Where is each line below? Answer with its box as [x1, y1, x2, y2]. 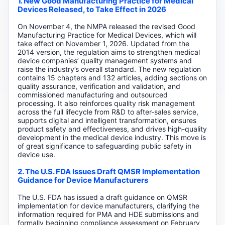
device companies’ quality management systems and [17, 56, 192, 65]
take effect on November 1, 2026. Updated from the [17, 39, 189, 48]
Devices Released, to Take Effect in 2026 [17, 5, 166, 15]
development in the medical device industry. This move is [17, 133, 206, 142]
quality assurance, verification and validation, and [17, 81, 180, 90]
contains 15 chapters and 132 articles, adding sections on [17, 73, 207, 82]
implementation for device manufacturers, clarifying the [17, 201, 199, 210]
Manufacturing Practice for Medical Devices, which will [17, 30, 196, 39]
